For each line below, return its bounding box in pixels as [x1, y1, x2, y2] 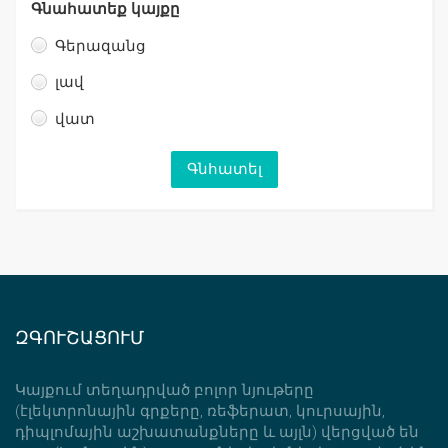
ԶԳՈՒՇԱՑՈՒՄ [15, 326, 144, 348]
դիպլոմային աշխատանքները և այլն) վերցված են [15, 422, 419, 441]
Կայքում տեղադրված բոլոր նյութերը [15, 380, 314, 399]
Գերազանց [55, 36, 146, 55]
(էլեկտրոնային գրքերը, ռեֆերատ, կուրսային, [15, 401, 385, 420]
